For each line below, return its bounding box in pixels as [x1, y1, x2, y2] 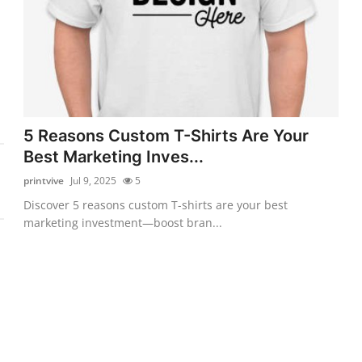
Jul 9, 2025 [70, 173, 117, 187]
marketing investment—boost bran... [23, 214, 223, 230]
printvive [23, 173, 65, 187]
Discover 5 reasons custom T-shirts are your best [23, 196, 288, 213]
